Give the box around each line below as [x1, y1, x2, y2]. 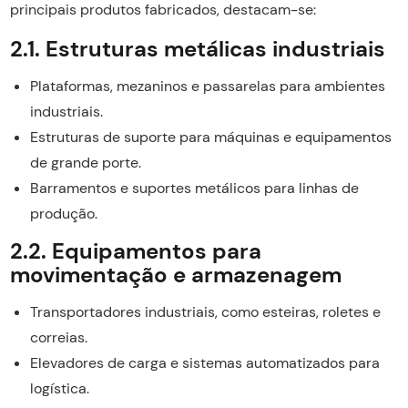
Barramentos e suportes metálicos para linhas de [29, 178, 359, 198]
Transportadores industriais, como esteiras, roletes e [29, 301, 381, 321]
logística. [29, 378, 89, 398]
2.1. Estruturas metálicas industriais [9, 34, 385, 63]
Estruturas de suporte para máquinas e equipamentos [29, 127, 392, 147]
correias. [29, 327, 87, 347]
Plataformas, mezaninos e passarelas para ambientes [29, 76, 385, 96]
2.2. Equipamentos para [9, 236, 261, 265]
